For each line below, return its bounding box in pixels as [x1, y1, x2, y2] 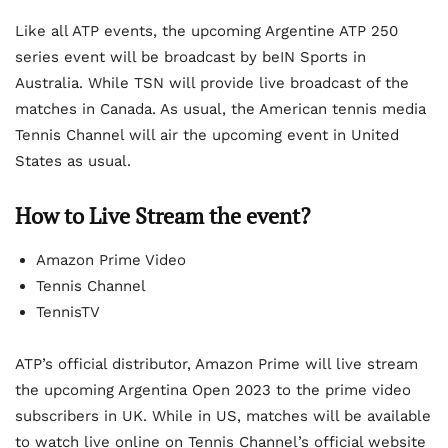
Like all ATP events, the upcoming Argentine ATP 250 [15, 22, 398, 41]
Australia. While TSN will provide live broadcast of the [15, 74, 409, 93]
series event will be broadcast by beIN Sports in [15, 48, 366, 67]
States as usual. [15, 152, 131, 171]
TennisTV [36, 303, 100, 322]
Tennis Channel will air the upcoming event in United [15, 126, 399, 145]
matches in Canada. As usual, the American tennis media [15, 100, 426, 119]
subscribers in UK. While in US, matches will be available [15, 407, 431, 426]
